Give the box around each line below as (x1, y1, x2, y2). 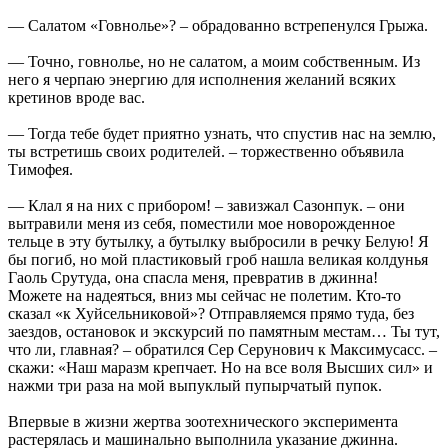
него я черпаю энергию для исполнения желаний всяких (8, 70, 396, 88)
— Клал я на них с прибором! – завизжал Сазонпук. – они (8, 196, 405, 214)
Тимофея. (8, 160, 73, 178)
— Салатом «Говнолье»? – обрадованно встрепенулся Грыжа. (8, 16, 428, 34)
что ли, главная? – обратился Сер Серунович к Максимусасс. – (8, 340, 437, 358)
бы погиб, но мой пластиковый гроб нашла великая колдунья (8, 250, 428, 268)
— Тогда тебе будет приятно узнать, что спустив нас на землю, (8, 124, 436, 142)
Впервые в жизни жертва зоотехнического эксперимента (8, 412, 398, 430)
